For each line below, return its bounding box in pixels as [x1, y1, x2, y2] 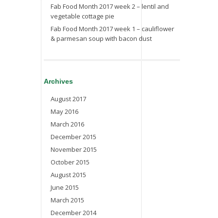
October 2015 [51, 158, 90, 166]
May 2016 [51, 107, 78, 116]
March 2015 [51, 196, 84, 204]
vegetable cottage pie [51, 12, 114, 20]
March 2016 [51, 120, 84, 128]
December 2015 [51, 132, 96, 141]
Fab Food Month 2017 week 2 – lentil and [51, 2, 169, 11]
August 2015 [51, 170, 86, 179]
